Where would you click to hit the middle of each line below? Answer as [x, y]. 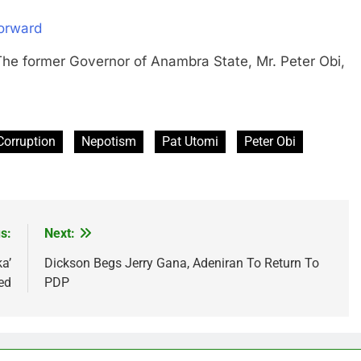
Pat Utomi [190, 142]
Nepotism [109, 142]
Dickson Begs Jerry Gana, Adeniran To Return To [181, 263]
